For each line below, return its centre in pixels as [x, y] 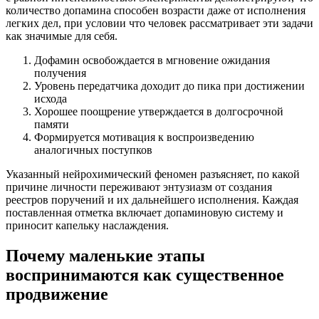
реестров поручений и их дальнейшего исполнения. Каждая [152, 200]
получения [60, 73]
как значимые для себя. [62, 36]
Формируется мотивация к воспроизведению [144, 137]
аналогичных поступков [93, 150]
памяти [52, 125]
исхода [51, 99]
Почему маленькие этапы [105, 256]
